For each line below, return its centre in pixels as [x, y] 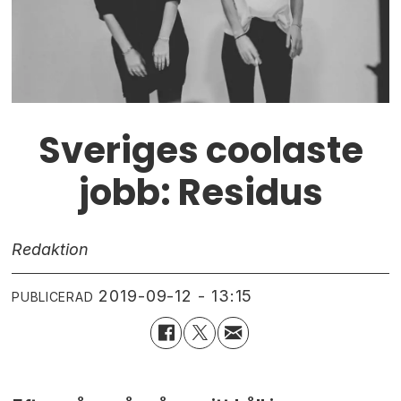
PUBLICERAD [53, 297]
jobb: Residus [200, 192]
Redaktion [51, 249]
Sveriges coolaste [200, 150]
